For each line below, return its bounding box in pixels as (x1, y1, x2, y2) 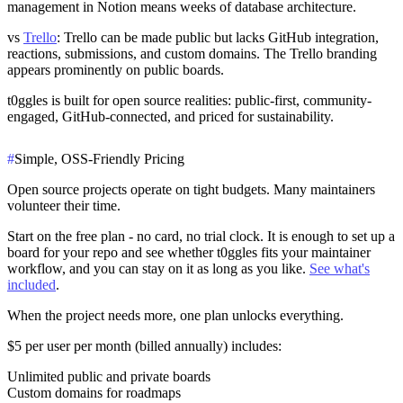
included (7, 276, 56, 292)
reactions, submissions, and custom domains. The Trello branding (7, 45, 377, 61)
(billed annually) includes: (131, 337, 282, 354)
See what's (309, 260, 370, 276)
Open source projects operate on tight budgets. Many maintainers (7, 181, 375, 197)
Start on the (7, 228, 76, 244)
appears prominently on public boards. (7, 61, 224, 77)
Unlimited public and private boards (7, 368, 210, 384)
